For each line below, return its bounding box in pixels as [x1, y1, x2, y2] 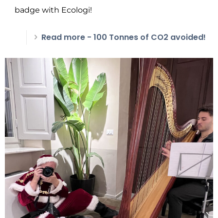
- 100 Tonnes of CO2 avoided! [85, 32, 206, 43]
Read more [41, 32, 85, 43]
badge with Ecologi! [15, 5, 92, 15]
